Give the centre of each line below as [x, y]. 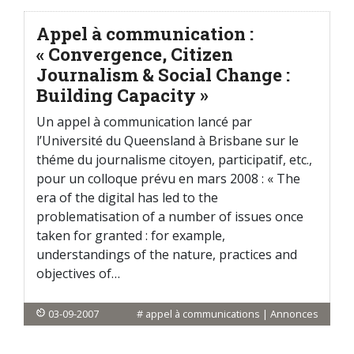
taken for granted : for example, [131, 235]
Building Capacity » [122, 95]
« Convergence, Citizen [135, 54]
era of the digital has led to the [127, 198]
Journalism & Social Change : [163, 75]
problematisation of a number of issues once [170, 217]
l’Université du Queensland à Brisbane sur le [168, 141]
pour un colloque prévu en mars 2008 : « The [168, 179]
